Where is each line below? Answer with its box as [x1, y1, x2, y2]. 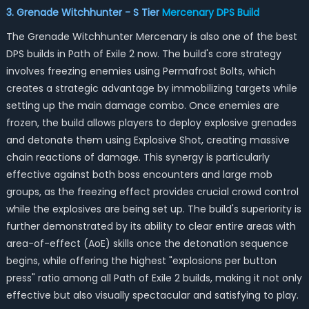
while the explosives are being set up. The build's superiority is [6, 202, 301, 216]
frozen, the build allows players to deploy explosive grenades [6, 116, 297, 130]
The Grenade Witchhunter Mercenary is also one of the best [6, 30, 297, 43]
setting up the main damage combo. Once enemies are [6, 99, 279, 112]
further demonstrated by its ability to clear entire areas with [6, 219, 296, 233]
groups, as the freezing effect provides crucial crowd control [6, 185, 299, 199]
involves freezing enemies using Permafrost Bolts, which [6, 64, 276, 78]
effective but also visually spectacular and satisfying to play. [6, 288, 299, 302]
